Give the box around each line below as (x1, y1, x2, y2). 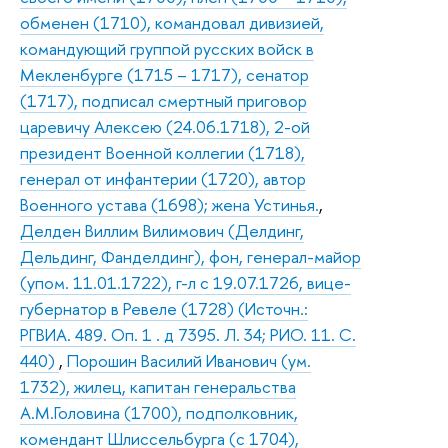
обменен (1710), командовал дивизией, (20, 10, 324, 34)
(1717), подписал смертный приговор (20, 88, 307, 112)
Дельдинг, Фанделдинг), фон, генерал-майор (20, 244, 361, 268)
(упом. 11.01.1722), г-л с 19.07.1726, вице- (20, 270, 351, 294)
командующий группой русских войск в (20, 36, 314, 60)
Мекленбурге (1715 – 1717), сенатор (20, 62, 309, 86)
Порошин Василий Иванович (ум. (67, 348, 311, 372)
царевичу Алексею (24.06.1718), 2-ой (20, 114, 310, 138)
